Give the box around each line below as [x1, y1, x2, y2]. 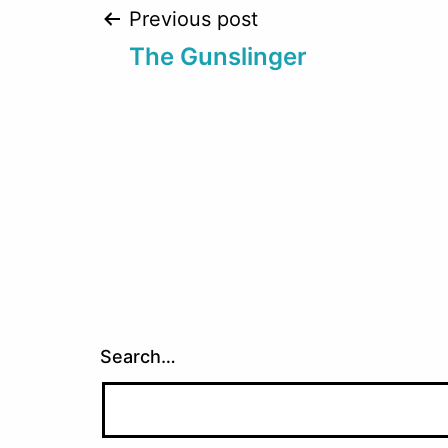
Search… [100, 346, 176, 368]
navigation [99, 64, 332, 124]
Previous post [129, 7, 258, 32]
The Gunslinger [129, 42, 307, 72]
